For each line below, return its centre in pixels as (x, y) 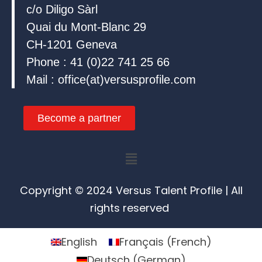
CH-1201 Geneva (72, 44)
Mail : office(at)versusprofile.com (111, 79)
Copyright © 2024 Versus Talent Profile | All (131, 191)
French (189, 242)
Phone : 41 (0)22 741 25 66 (98, 62)
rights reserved (131, 208)
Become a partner (79, 118)
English (79, 242)
